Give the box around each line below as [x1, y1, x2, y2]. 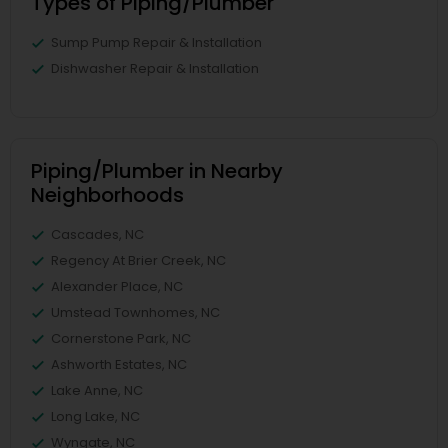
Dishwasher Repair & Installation [51, 59, 259, 78]
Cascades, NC [51, 225, 144, 244]
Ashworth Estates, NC [51, 355, 187, 374]
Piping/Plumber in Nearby [31, 157, 283, 185]
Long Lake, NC [51, 407, 140, 426]
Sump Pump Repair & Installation [51, 33, 262, 52]
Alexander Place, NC [51, 277, 183, 296]
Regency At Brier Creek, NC [51, 251, 226, 270]
